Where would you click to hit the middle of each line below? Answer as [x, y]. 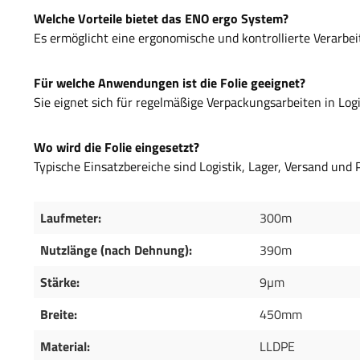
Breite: [59, 315]
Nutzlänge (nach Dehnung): [116, 250]
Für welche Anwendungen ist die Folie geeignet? [170, 83]
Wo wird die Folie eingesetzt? [117, 147]
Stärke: [60, 282]
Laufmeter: [71, 218]
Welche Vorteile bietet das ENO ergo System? [161, 19]
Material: [65, 347]
